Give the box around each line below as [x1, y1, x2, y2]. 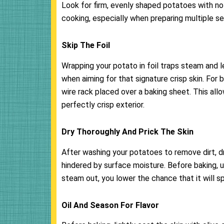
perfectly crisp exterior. [61, 99, 144, 109]
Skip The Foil [61, 40, 110, 50]
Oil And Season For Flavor [61, 200, 159, 210]
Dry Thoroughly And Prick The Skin [61, 126, 193, 136]
